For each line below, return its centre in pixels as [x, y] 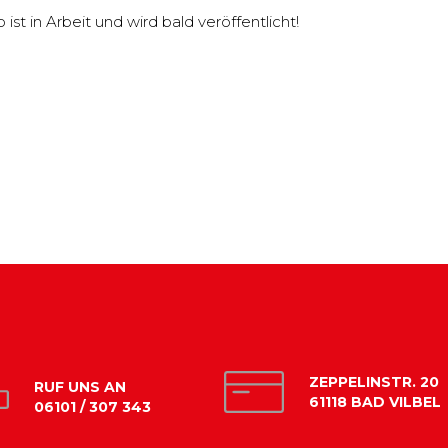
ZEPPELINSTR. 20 [374, 381]
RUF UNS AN [80, 387]
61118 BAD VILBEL [375, 401]
